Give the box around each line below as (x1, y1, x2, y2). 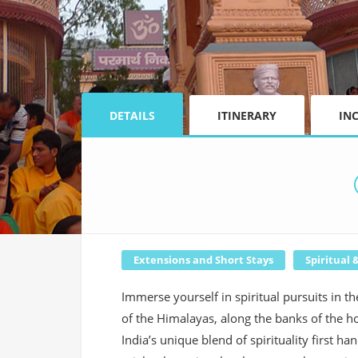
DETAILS (109, 108, 155, 124)
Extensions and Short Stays (133, 253, 273, 268)
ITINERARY (217, 108, 276, 124)
